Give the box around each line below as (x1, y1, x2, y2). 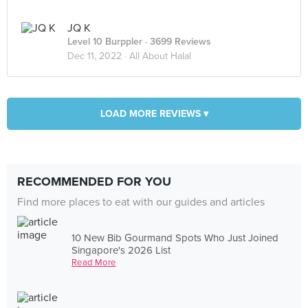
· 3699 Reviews (142, 36, 211, 47)
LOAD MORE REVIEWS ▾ (100, 108, 208, 120)
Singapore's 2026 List (71, 243, 171, 256)
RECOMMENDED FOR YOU (17, 174, 171, 189)
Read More (71, 256, 116, 268)
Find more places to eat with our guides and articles (17, 195, 265, 209)
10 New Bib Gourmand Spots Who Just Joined (71, 231, 279, 244)
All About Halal (129, 50, 191, 62)
